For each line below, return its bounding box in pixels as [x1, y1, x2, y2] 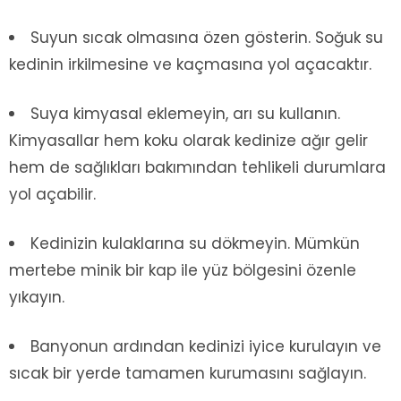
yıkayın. [9, 286, 64, 309]
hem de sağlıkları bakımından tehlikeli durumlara [9, 157, 386, 179]
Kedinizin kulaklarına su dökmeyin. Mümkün [30, 233, 360, 255]
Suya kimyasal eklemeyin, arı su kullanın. [30, 103, 340, 125]
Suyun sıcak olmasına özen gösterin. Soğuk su [30, 27, 383, 49]
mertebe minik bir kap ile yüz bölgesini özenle [9, 260, 356, 282]
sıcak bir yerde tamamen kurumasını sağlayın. [9, 363, 366, 385]
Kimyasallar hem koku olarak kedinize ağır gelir [9, 130, 368, 152]
